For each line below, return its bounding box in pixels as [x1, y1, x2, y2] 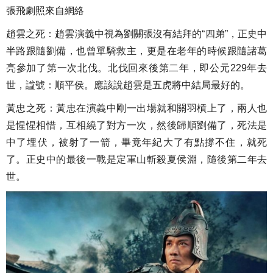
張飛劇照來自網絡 [6, 5, 84, 16]
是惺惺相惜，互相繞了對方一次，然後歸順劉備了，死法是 [6, 120, 267, 131]
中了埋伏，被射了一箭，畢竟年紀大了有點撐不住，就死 [6, 137, 267, 148]
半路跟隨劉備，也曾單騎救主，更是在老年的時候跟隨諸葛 [6, 46, 267, 57]
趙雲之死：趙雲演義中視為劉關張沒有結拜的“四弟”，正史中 [6, 29, 267, 40]
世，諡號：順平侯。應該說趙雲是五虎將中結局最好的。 [6, 80, 250, 91]
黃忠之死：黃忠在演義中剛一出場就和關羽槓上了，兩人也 [6, 103, 267, 114]
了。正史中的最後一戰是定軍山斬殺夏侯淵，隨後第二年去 [6, 154, 267, 165]
